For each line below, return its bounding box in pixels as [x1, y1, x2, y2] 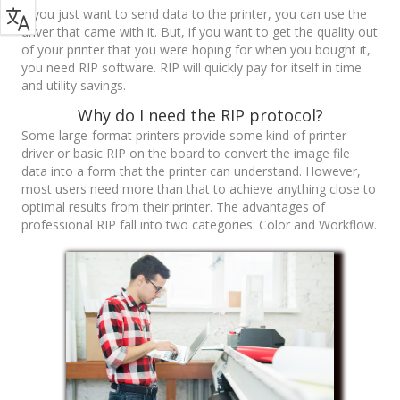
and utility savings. [21, 77, 126, 95]
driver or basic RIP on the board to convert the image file [21, 145, 350, 162]
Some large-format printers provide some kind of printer [21, 127, 346, 145]
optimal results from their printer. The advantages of [21, 198, 325, 216]
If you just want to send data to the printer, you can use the [21, 5, 367, 23]
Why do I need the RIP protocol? [77, 104, 323, 127]
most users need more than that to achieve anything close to [21, 180, 376, 198]
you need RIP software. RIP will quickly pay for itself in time [21, 59, 362, 77]
